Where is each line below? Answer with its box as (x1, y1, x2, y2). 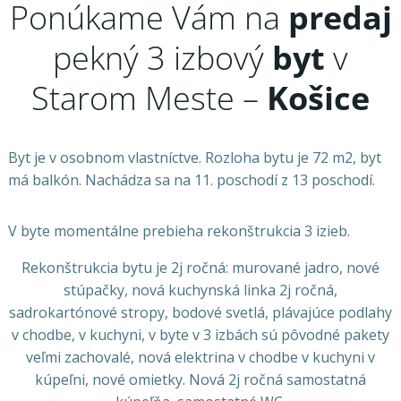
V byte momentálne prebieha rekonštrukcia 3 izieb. (7, 221, 350, 242)
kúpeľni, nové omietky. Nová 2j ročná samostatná (35, 370, 366, 390)
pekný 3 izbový (53, 36, 272, 81)
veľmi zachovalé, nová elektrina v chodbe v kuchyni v (26, 347, 375, 368)
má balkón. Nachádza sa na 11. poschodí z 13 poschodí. (7, 170, 375, 191)
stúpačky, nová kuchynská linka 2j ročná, (64, 280, 337, 301)
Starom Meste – (31, 76, 267, 121)
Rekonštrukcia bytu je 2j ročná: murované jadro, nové (21, 258, 380, 278)
